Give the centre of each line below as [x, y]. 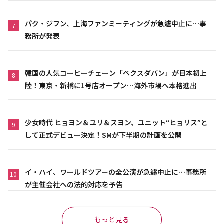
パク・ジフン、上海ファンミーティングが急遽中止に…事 [116, 23]
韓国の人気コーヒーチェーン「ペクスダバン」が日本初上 [116, 73]
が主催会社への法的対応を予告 [74, 184]
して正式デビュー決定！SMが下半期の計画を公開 [103, 135]
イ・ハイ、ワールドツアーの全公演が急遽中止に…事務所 [116, 172]
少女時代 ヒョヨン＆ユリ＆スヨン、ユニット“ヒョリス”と [116, 122]
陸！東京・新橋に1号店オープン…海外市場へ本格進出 [111, 85]
